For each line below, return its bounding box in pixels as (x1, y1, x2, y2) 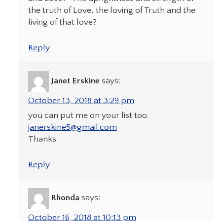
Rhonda (50, 193, 79, 203)
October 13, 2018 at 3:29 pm (28, 96, 134, 106)
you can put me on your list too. (28, 110, 148, 121)
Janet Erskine (50, 76, 100, 86)
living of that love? (28, 17, 97, 27)
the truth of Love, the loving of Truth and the (28, 5, 195, 15)
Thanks (28, 134, 56, 145)
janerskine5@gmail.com (28, 122, 117, 133)
